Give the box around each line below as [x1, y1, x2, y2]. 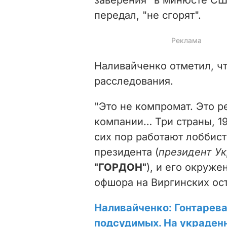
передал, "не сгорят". [94, 9, 201, 21]
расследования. [94, 74, 173, 87]
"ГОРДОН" [94, 161, 146, 173]
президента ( [94, 145, 159, 158]
